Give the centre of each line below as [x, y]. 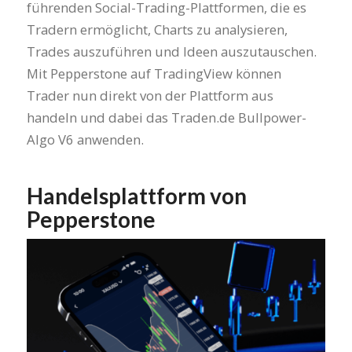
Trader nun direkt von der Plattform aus [150, 95]
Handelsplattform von [136, 195]
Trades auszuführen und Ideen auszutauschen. [171, 51]
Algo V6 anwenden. [85, 139]
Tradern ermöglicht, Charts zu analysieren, [157, 29]
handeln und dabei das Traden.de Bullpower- [166, 117]
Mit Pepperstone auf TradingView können [154, 73]
